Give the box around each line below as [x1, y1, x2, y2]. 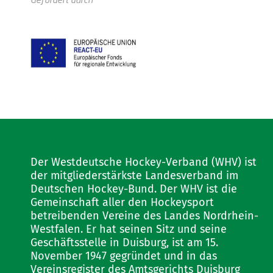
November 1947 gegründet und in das [30, 249, 217, 263]
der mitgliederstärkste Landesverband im [30, 169, 238, 182]
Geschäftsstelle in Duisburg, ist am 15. [30, 236, 218, 249]
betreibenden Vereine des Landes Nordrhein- [30, 209, 258, 222]
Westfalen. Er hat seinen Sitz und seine [30, 222, 227, 236]
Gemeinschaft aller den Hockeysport [30, 196, 214, 209]
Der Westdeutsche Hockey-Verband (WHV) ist [30, 155, 257, 169]
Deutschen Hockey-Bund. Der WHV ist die [30, 182, 237, 196]
